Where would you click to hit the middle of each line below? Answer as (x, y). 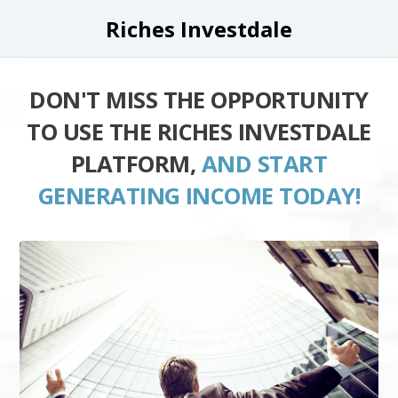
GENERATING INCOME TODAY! (199, 196)
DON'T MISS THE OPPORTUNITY (199, 100)
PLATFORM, (136, 164)
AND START (264, 164)
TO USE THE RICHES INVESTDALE (199, 132)
